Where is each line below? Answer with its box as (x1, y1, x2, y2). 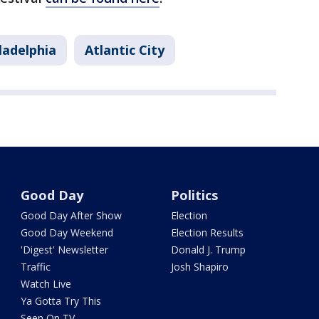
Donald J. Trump (170, 242, 246, 256)
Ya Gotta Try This (21, 293, 102, 308)
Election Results (170, 225, 244, 239)
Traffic (21, 259, 51, 273)
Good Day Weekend (21, 225, 114, 239)
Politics (170, 186, 218, 204)
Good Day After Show (21, 208, 122, 222)
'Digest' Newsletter (21, 242, 109, 256)
